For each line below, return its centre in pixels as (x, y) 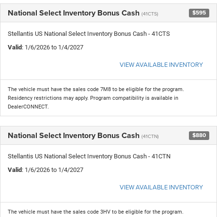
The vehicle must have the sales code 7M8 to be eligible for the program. (96, 89)
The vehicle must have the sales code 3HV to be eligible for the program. (96, 212)
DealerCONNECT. (28, 107)
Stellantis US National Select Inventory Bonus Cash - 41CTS (89, 33)
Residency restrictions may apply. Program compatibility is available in (93, 98)
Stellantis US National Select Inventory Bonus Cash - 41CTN (89, 156)
